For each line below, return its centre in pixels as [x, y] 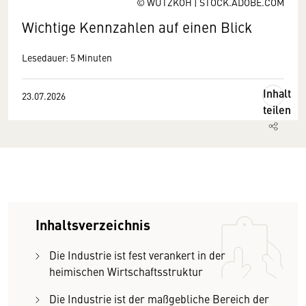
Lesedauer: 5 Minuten [67, 57]
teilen [277, 110]
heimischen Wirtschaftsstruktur [126, 271]
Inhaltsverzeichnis [93, 224]
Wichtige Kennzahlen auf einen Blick [137, 27]
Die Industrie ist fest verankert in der [137, 255]
